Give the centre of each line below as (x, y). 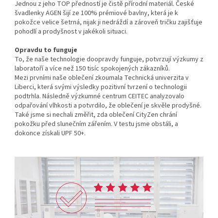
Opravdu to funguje (46, 50)
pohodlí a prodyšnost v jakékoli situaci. (71, 32)
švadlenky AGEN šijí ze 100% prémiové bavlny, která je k (96, 13)
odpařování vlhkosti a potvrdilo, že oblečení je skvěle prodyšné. (108, 106)
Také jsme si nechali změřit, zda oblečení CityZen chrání (96, 115)
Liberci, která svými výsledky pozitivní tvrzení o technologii (101, 87)
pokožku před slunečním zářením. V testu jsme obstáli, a (96, 124)
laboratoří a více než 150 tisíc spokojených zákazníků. (92, 69)
